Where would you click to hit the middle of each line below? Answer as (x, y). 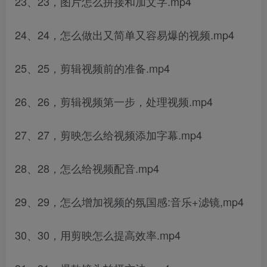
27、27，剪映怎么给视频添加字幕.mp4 (108, 135)
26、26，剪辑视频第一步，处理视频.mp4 (114, 101)
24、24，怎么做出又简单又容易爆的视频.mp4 (125, 35)
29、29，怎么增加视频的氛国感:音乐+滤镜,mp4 (129, 201)
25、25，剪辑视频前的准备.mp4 (92, 68)
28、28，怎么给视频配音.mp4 (87, 168)
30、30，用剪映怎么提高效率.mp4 (98, 235)
